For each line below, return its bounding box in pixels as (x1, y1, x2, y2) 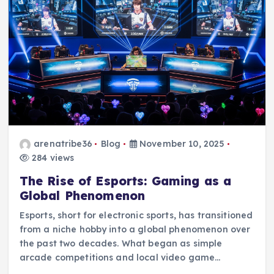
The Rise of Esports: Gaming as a (19, 174, 232, 189)
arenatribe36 (34, 138, 92, 150)
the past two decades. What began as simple (19, 238, 223, 250)
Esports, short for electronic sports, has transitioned (19, 210, 253, 221)
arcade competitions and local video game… (19, 252, 221, 264)
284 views (29, 152, 75, 164)
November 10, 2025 (136, 138, 225, 150)
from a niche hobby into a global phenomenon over (19, 224, 251, 235)
